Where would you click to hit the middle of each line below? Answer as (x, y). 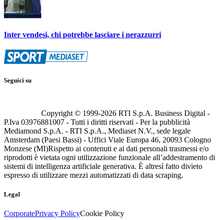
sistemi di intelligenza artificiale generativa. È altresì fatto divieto (103, 166)
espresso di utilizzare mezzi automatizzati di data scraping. (94, 175)
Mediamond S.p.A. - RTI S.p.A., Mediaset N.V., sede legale (97, 131)
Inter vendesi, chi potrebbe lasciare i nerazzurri (82, 35)
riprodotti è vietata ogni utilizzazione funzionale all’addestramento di (110, 157)
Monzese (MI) (26, 148)
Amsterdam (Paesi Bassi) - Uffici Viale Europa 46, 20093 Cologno (108, 139)
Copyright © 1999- (71, 113)
